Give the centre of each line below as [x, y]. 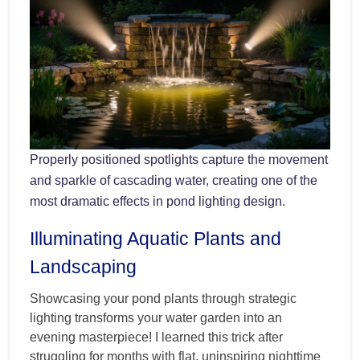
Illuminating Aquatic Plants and [155, 238]
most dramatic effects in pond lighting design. [157, 201]
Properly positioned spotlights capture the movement [179, 159]
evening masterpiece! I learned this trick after [156, 337]
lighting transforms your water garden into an [156, 317]
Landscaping [83, 266]
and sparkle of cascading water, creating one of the [174, 180]
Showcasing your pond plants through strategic [163, 298]
